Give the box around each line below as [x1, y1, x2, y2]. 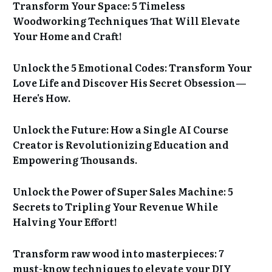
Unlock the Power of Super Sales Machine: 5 [13, 183, 233, 199]
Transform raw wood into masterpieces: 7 [13, 245, 224, 260]
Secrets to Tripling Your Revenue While [13, 199, 218, 214]
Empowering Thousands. [13, 152, 137, 167]
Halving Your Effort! [13, 214, 117, 229]
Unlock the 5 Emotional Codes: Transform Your [13, 59, 252, 75]
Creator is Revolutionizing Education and [13, 137, 229, 152]
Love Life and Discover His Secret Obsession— [13, 75, 246, 90]
